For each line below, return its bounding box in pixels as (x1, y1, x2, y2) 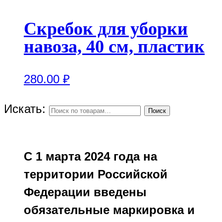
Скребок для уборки (24, 18, 188, 39)
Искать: (4, 102, 46, 115)
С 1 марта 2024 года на (24, 149, 157, 163)
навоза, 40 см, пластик (24, 36, 205, 56)
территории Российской (24, 167, 167, 181)
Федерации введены (24, 185, 147, 199)
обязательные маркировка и (24, 203, 195, 217)
